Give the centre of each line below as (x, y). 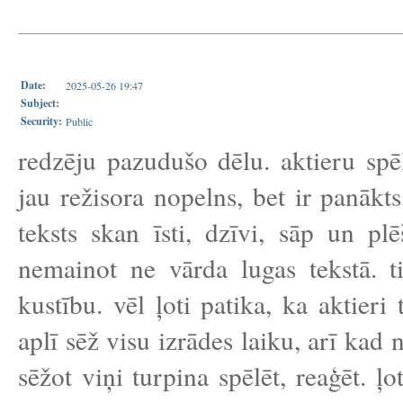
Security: (41, 121)
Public (79, 121)
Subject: (40, 103)
